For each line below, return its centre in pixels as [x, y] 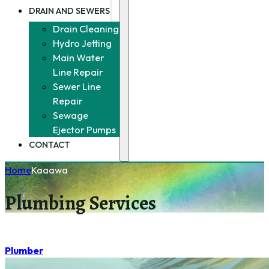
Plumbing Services [80, 203]
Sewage [71, 116]
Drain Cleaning [86, 29]
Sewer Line [77, 87]
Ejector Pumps [84, 130]
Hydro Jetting [82, 44]
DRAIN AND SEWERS [69, 11]
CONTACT [50, 145]
